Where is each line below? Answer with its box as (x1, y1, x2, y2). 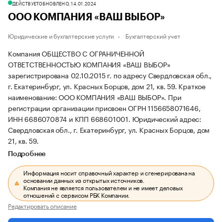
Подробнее (8, 151, 46, 158)
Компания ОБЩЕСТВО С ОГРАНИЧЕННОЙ (8, 48, 144, 58)
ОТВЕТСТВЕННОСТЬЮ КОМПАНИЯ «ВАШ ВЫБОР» (8, 58, 170, 69)
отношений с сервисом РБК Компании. (23, 190, 130, 199)
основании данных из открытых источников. (23, 175, 145, 184)
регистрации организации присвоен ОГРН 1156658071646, (8, 102, 201, 113)
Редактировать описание (8, 201, 77, 210)
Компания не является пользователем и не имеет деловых (23, 182, 183, 192)
